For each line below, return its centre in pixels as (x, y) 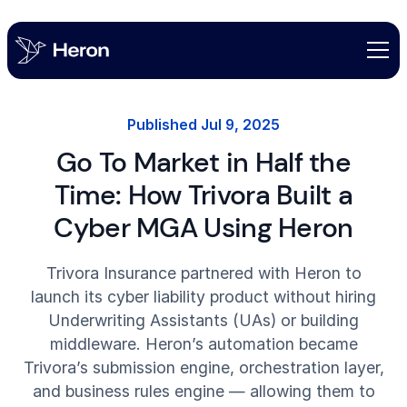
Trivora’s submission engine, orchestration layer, (203, 368)
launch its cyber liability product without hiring (203, 297)
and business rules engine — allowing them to (203, 392)
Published (164, 124)
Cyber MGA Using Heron (203, 228)
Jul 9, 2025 (240, 124)
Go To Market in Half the (203, 162)
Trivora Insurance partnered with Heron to (203, 273)
